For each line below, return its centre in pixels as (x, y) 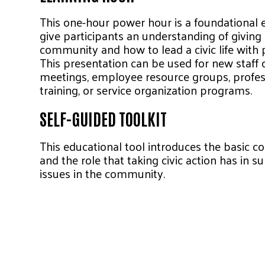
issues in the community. (102, 173)
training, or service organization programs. (146, 90)
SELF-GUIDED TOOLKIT (103, 118)
